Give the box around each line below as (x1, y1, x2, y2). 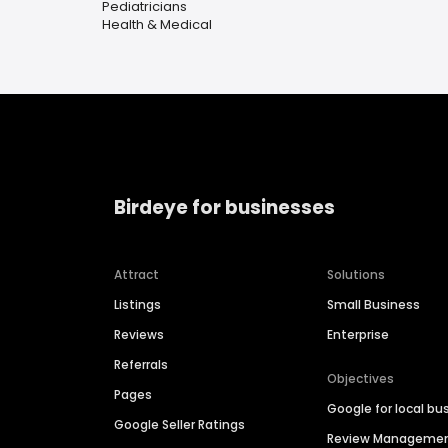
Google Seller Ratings (114, 416, 245, 434)
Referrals (114, 356, 168, 374)
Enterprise (327, 326, 390, 344)
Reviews (114, 326, 164, 344)
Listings (114, 296, 161, 314)
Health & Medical (102, 15, 212, 34)
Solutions (327, 266, 386, 284)
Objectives (327, 370, 395, 388)
